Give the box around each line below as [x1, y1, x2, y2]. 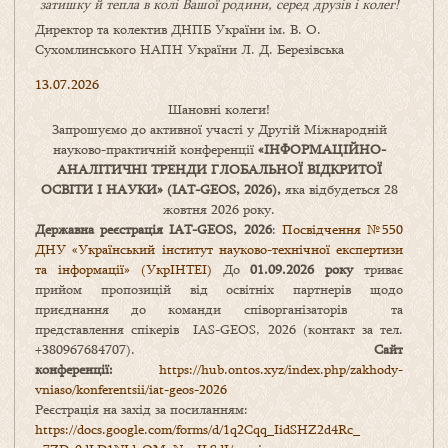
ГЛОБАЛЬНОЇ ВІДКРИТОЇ [210, 160, 382, 179]
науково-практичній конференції [52, 140, 258, 159]
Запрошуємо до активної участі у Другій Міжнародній [51, 120, 387, 139]
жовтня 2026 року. [163, 200, 275, 219]
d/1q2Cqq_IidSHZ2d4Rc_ [212, 420, 360, 439]
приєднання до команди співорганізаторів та [35, 300, 403, 319]
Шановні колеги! [168, 100, 270, 119]
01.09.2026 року [250, 260, 354, 279]
